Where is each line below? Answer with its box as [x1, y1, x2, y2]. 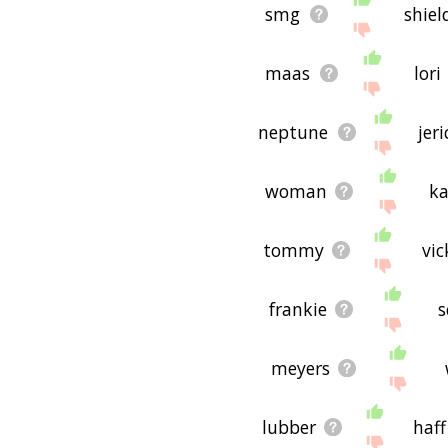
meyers [271, 356, 331, 381]
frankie [269, 297, 328, 322]
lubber [262, 415, 317, 440]
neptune [258, 120, 329, 145]
